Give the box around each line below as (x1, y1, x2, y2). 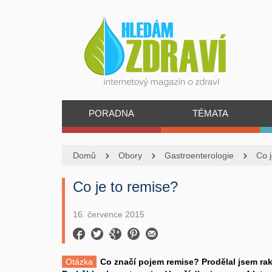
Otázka (66, 257, 93, 267)
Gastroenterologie (165, 151, 234, 160)
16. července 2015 (73, 209, 144, 219)
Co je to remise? (73, 178, 178, 195)
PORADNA (88, 108, 134, 118)
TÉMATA (192, 108, 228, 118)
